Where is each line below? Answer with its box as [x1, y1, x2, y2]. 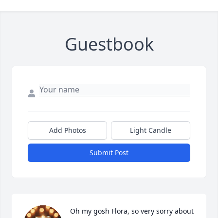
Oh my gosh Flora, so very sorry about [70, 206, 194, 216]
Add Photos [49, 126, 86, 135]
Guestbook [64, 32, 154, 56]
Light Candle [130, 126, 171, 135]
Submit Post [90, 148, 128, 157]
